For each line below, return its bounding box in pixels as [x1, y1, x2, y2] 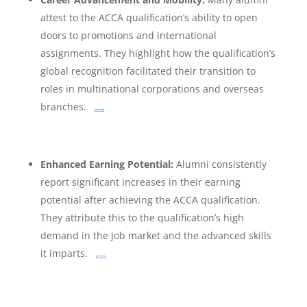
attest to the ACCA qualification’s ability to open [40, 10, 258, 24]
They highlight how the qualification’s [101, 46, 275, 60]
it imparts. [40, 246, 88, 260]
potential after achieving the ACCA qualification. [40, 193, 260, 206]
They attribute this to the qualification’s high [40, 210, 244, 224]
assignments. [40, 46, 101, 60]
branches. [40, 99, 86, 113]
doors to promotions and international [40, 28, 217, 42]
